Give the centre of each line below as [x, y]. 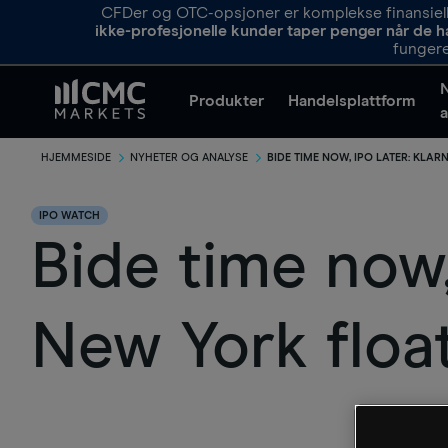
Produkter [226, 101]
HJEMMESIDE [76, 157]
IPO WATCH [69, 215]
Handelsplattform [352, 101]
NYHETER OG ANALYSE [189, 157]
